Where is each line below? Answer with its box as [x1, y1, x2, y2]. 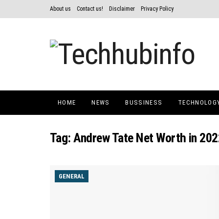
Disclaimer [109, 5, 135, 12]
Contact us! [77, 5, 103, 12]
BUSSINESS [125, 99, 163, 106]
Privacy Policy [141, 5, 174, 12]
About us [50, 5, 71, 12]
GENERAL [59, 173, 85, 180]
